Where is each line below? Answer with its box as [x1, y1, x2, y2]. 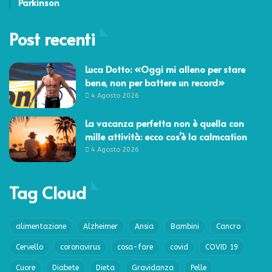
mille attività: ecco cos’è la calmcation [85, 130, 247, 143]
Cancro [216, 222, 240, 231]
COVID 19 [205, 243, 238, 252]
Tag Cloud [9, 180, 86, 205]
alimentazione [16, 222, 66, 231]
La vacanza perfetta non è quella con [85, 117, 244, 130]
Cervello [16, 243, 43, 252]
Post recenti [9, 27, 95, 51]
